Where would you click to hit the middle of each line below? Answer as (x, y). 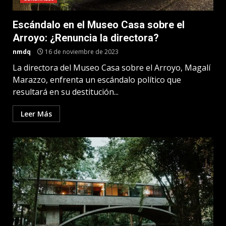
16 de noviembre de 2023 (81, 52)
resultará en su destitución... (66, 92)
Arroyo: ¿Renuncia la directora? (86, 38)
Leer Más (36, 114)
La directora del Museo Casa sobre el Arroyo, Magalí (111, 68)
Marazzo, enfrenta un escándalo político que (97, 80)
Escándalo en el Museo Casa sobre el (99, 25)
